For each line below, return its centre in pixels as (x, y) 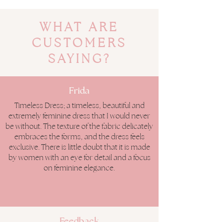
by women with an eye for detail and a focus (79, 158)
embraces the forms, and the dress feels (79, 137)
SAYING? (79, 59)
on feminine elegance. (79, 168)
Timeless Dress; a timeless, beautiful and (79, 106)
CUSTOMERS (79, 43)
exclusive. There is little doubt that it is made (79, 147)
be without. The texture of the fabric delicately (79, 126)
